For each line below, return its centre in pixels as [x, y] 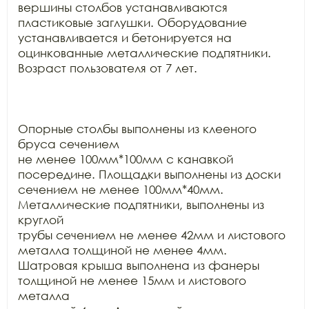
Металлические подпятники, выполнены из [141, 205]
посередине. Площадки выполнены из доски [149, 174]
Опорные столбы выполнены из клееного [137, 129]
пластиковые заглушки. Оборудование [132, 22]
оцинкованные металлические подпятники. [144, 53]
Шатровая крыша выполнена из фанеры [139, 265]
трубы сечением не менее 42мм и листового [152, 235]
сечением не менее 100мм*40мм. [121, 189]
